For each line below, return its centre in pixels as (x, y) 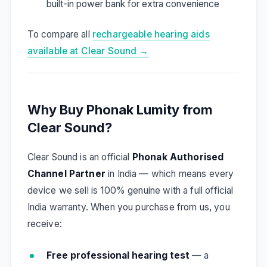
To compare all (60, 35)
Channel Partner (66, 174)
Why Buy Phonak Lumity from (120, 109)
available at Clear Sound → (88, 51)
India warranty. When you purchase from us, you (128, 207)
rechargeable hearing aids (151, 35)
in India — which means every (170, 174)
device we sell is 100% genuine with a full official (130, 191)
